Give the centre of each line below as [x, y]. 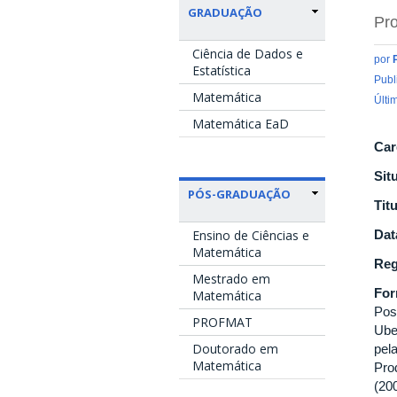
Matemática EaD [241, 123]
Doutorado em [235, 348]
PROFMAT [222, 322]
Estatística [222, 70]
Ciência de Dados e [248, 53]
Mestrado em [231, 278]
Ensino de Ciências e [251, 235]
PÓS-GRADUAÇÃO [239, 194]
